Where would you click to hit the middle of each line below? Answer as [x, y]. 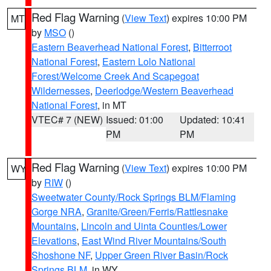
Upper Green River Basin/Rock [162, 255]
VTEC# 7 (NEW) [67, 119]
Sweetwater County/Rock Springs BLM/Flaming [134, 197]
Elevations [54, 240]
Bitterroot [212, 47]
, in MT [112, 105]
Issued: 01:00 [134, 119]
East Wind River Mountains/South [154, 240]
